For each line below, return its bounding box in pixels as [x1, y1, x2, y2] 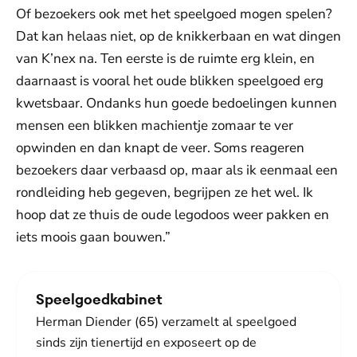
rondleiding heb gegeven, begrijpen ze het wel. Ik [16, 183, 313, 202]
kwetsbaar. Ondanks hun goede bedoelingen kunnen [16, 94, 337, 113]
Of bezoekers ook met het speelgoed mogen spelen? [16, 5, 332, 24]
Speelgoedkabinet [36, 290, 163, 309]
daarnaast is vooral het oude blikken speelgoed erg [16, 72, 324, 91]
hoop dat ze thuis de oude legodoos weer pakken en [16, 206, 329, 225]
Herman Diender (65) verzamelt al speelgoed [36, 313, 296, 331]
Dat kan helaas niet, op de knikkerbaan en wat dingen [16, 27, 341, 46]
